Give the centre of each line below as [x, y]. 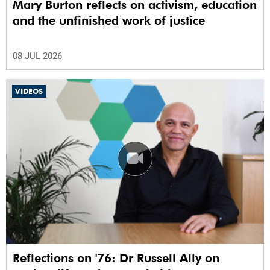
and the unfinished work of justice [109, 21]
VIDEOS [29, 92]
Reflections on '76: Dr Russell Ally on [116, 258]
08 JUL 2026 [37, 56]
